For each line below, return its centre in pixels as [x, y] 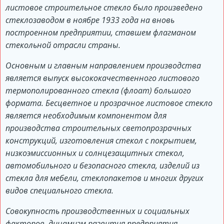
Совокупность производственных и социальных [97, 211]
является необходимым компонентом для [86, 116]
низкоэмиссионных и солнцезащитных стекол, [95, 153]
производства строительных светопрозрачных [98, 128]
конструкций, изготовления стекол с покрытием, [101, 141]
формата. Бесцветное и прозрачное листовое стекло [109, 103]
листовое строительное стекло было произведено [104, 8]
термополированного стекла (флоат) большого [98, 91]
